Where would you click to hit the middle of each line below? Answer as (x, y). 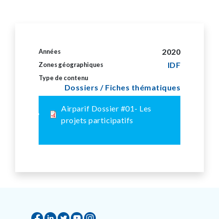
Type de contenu (63, 78)
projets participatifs (97, 120)
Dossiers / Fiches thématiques (122, 87)
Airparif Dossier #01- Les (106, 108)
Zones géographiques (71, 65)
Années (50, 51)
